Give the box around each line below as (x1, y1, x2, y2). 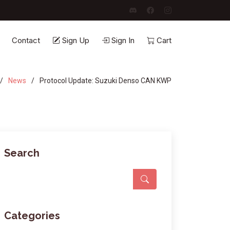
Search (4, 147, 40, 159)
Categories (4, 209, 60, 222)
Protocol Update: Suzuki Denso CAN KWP (40, 76, 171, 85)
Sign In (111, 35, 135, 45)
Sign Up (62, 35, 89, 45)
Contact (12, 35, 40, 45)
